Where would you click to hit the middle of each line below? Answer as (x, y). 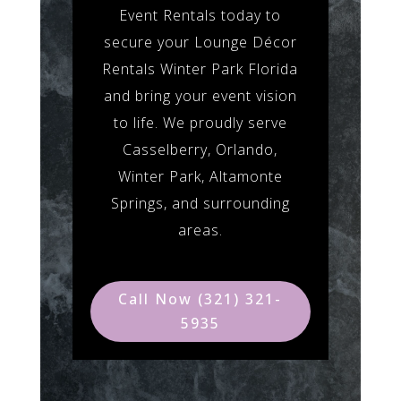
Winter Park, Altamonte (200, 176)
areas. (200, 230)
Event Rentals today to (200, 15)
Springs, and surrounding (200, 203)
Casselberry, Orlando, (200, 149)
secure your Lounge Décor (200, 42)
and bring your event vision (200, 95)
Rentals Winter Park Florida (200, 68)
